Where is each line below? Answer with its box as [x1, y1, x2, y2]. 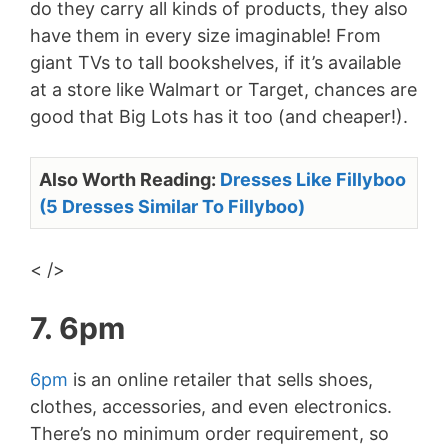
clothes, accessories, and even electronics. [30, 396, 392, 418]
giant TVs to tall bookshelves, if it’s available [30, 52, 401, 74]
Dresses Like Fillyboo [220, 169, 406, 191]
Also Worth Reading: [39, 169, 220, 191]
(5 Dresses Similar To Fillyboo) [39, 196, 305, 218]
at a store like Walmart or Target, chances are [30, 79, 417, 101]
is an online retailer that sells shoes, [68, 369, 373, 391]
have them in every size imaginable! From [30, 25, 381, 47]
